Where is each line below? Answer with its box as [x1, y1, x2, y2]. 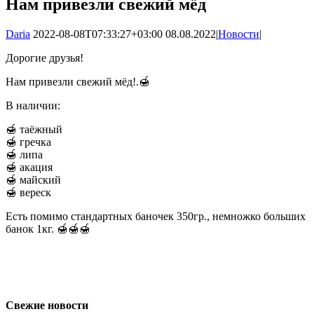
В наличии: [6, 99, 60, 111]
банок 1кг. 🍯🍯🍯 [6, 222, 90, 235]
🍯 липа [6, 148, 43, 161]
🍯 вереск [6, 186, 51, 198]
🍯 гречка [6, 135, 51, 148]
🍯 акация [6, 161, 53, 173]
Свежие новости [6, 299, 88, 311]
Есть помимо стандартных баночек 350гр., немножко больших [6, 210, 306, 222]
